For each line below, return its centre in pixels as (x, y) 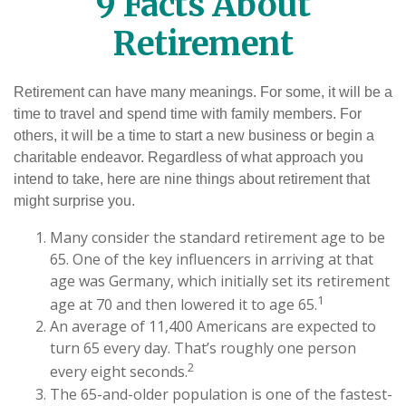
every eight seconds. (119, 372)
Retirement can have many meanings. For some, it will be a (203, 92)
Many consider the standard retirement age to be (217, 237)
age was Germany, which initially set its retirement (220, 281)
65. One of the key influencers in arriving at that (212, 259)
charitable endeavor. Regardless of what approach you (188, 157)
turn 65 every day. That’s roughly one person (203, 348)
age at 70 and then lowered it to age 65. (184, 305)
